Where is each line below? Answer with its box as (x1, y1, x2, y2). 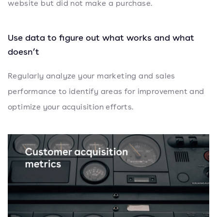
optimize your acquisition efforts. (8, 102, 134, 112)
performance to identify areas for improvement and (8, 86, 204, 97)
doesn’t (8, 46, 39, 58)
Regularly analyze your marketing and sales (8, 71, 175, 81)
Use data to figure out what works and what (8, 31, 194, 44)
